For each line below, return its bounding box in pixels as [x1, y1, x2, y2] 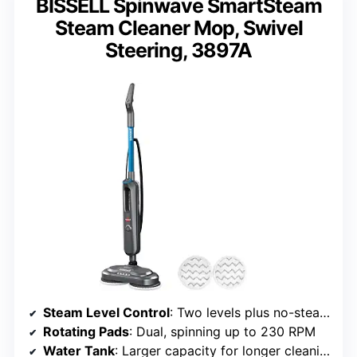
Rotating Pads [43, 323, 129, 339]
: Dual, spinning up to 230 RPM [129, 323, 316, 339]
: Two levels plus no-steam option [170, 304, 320, 320]
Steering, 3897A [105, 38, 252, 63]
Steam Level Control [43, 304, 170, 320]
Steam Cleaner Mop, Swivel [54, 16, 303, 41]
